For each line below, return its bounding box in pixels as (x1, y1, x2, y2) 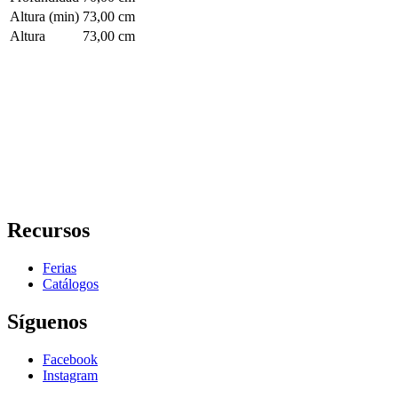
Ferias (43, 259, 76, 275)
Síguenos (7, 309, 87, 333)
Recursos (7, 219, 90, 243)
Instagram (43, 367, 98, 383)
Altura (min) (10, 9, 79, 25)
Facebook (43, 351, 98, 367)
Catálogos (43, 275, 99, 291)
